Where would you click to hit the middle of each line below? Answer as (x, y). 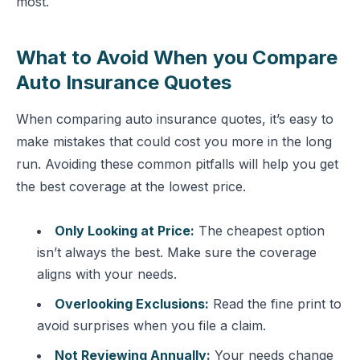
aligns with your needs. (107, 274)
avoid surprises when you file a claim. (151, 325)
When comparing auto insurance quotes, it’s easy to (175, 119)
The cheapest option (260, 231)
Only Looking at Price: (125, 231)
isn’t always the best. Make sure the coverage (177, 252)
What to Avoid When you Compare (177, 57)
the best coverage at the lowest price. (131, 186)
